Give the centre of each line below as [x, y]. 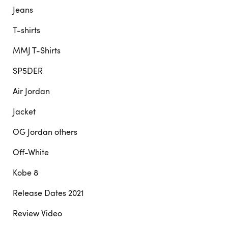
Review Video [37, 213]
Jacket [24, 111]
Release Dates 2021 [48, 193]
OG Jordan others [45, 132]
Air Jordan [31, 91]
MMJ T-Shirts [37, 50]
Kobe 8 [25, 173]
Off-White [31, 152]
